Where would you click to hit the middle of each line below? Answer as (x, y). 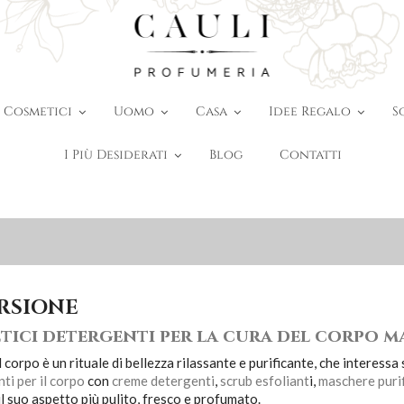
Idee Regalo (310, 111)
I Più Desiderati (115, 155)
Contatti (310, 155)
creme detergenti (163, 380)
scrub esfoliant (264, 380)
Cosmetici (38, 111)
